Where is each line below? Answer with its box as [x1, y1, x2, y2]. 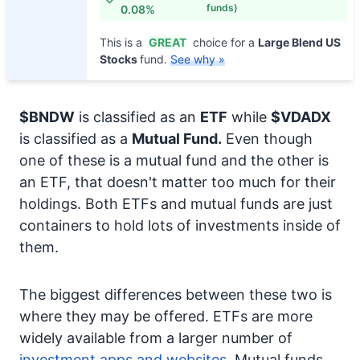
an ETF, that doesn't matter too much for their [19, 174, 336, 190]
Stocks [100, 52, 140, 66]
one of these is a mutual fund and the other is [19, 152, 329, 169]
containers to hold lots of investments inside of [19, 217, 341, 234]
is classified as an [75, 108, 200, 125]
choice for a [190, 35, 258, 49]
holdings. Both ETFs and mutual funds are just [19, 195, 333, 212]
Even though [222, 130, 313, 147]
